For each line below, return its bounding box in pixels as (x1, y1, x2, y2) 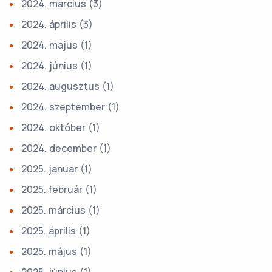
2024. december (21, 141, 99, 155)
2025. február (21, 183, 85, 197)
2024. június (21, 59, 80, 73)
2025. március (21, 203, 88, 217)
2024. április (21, 18, 79, 32)
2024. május (21, 38, 80, 52)
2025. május (21, 245, 80, 259)
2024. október (21, 121, 88, 135)
